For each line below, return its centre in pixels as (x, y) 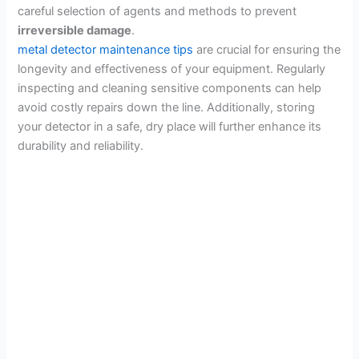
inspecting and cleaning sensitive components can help (170, 88)
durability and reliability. (81, 145)
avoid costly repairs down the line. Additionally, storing (167, 107)
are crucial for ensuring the (267, 49)
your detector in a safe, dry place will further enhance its (170, 126)
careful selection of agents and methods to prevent (157, 11)
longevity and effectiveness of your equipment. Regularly (172, 69)
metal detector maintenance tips (106, 49)
